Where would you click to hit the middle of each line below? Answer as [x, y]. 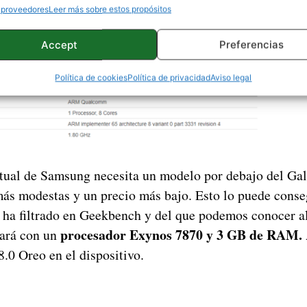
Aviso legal [231, 77]
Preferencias [251, 44]
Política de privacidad [169, 77]
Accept [60, 44]
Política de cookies [91, 77]
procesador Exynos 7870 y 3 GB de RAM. [181, 234]
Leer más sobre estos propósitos [110, 9]
